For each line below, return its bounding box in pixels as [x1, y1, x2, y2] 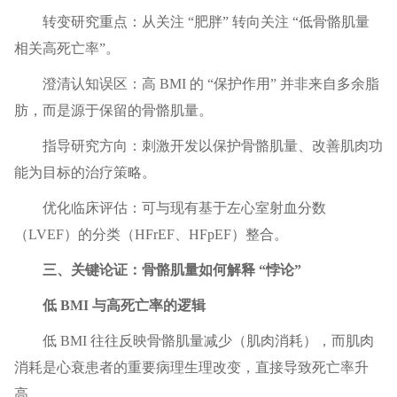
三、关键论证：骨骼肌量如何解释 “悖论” [42, 262, 301, 278]
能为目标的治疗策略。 [13, 165, 156, 181]
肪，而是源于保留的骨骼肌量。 [13, 103, 213, 119]
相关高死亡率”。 [13, 41, 120, 57]
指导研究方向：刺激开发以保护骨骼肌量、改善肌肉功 [42, 138, 383, 154]
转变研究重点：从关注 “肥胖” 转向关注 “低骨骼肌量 [42, 14, 370, 30]
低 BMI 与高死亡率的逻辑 [42, 298, 206, 314]
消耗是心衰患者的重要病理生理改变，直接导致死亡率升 [13, 360, 369, 376]
